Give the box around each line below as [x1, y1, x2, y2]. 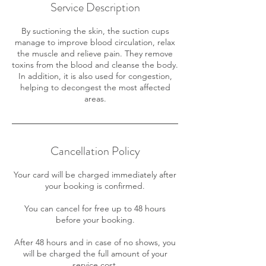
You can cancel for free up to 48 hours [24, 202, 166, 214]
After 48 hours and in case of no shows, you [14, 236, 176, 248]
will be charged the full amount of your [23, 248, 167, 259]
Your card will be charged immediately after [14, 169, 176, 180]
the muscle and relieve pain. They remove [17, 47, 173, 59]
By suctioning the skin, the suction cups [21, 25, 169, 36]
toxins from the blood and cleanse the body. [12, 59, 178, 70]
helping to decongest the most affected [20, 81, 170, 93]
